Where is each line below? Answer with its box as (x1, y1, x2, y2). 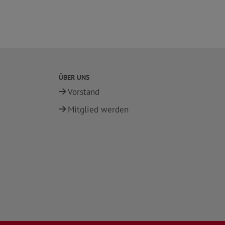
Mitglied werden (68, 104, 129, 115)
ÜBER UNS (59, 73, 89, 82)
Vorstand (68, 86, 99, 97)
